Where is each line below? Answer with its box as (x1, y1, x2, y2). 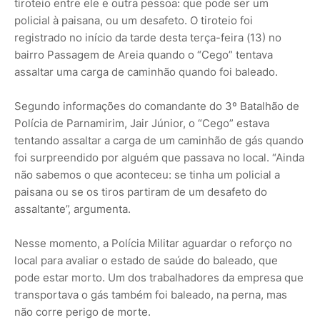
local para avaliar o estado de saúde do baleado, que (14, 253, 278, 267)
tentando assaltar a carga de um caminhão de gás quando (14, 133, 304, 147)
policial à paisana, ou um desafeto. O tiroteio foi (14, 13, 253, 27)
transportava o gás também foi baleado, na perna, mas (14, 287, 287, 301)
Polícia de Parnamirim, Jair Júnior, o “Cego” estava (14, 116, 269, 130)
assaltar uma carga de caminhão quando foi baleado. (14, 64, 278, 79)
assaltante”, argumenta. (14, 201, 131, 216)
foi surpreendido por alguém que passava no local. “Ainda (14, 150, 304, 164)
